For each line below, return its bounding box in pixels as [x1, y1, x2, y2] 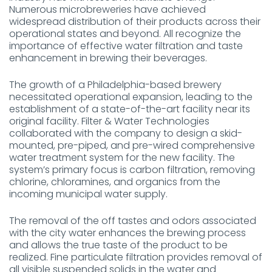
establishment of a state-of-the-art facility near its [9, 102, 250, 116]
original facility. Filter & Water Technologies [9, 114, 209, 128]
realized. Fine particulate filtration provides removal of [9, 250, 262, 264]
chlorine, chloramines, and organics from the [9, 175, 220, 189]
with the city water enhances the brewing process [9, 226, 246, 240]
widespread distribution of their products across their [9, 15, 260, 29]
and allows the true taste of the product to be [9, 238, 228, 252]
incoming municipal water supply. [9, 187, 168, 201]
